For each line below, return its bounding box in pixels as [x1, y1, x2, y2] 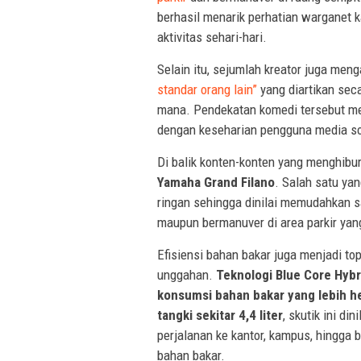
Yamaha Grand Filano [157, 173, 275, 190]
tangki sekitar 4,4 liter [157, 306, 283, 323]
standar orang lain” [157, 81, 257, 98]
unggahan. [157, 266, 216, 283]
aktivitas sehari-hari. [157, 28, 267, 45]
